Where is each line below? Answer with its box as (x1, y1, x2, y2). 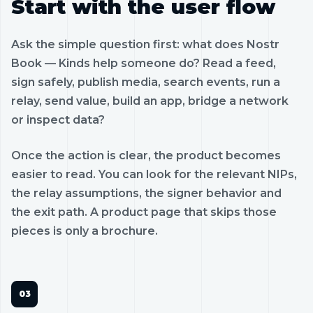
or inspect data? (11, 112, 105, 126)
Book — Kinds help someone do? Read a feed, (11, 56, 276, 70)
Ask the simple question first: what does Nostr (11, 37, 279, 51)
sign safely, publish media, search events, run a (11, 75, 280, 89)
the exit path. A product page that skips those (11, 205, 277, 219)
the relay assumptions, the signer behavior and (11, 186, 282, 200)
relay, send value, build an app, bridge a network (11, 94, 289, 108)
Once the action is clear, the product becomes (11, 148, 281, 162)
